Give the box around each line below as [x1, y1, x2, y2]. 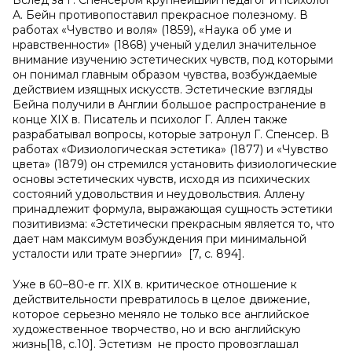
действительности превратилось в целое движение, [13, 292, 310, 306]
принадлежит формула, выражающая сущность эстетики [13, 202, 332, 216]
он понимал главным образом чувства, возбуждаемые [13, 68, 317, 82]
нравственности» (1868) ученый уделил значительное [13, 38, 317, 52]
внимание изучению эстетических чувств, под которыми [13, 53, 333, 67]
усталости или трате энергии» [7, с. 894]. [13, 247, 244, 261]
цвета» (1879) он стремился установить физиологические [13, 157, 337, 171]
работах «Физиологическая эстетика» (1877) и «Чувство [13, 142, 328, 156]
